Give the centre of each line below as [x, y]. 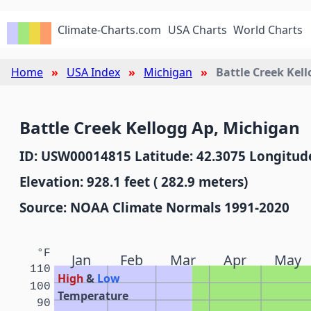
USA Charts [197, 30]
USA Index [93, 72]
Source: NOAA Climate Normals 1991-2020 [154, 207]
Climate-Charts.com [110, 30]
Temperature [93, 295]
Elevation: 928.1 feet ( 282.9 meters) [134, 182]
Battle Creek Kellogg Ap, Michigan [160, 127]
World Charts [268, 30]
